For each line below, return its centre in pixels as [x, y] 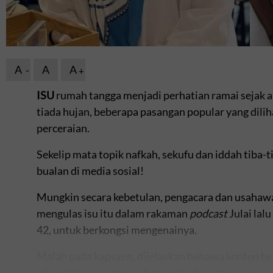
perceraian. [63, 128]
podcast [208, 213]
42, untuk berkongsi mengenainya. [117, 229]
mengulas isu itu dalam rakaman [113, 213]
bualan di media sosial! [90, 170]
